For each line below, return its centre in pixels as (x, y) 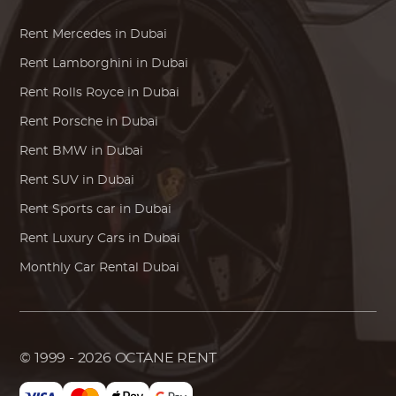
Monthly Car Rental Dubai (100, 268)
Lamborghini (93, 64)
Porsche (78, 122)
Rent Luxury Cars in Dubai (100, 239)
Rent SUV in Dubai (77, 181)
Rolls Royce (88, 93)
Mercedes (82, 35)
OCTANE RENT (165, 358)
